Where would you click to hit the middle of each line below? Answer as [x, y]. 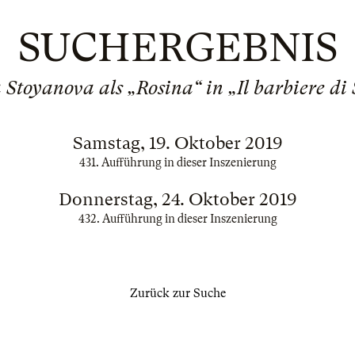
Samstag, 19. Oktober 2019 [177, 143]
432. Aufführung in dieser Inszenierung [177, 219]
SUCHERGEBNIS [177, 48]
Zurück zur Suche [177, 293]
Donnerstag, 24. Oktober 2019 [177, 199]
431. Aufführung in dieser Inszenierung [177, 162]
